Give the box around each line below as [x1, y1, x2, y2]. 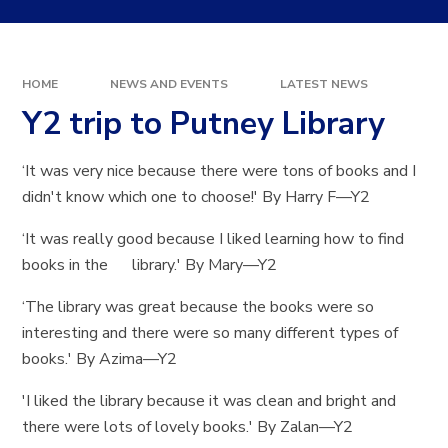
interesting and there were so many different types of [22, 321, 399, 344]
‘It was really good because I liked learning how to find [22, 227, 405, 250]
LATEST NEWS [279, 76, 368, 93]
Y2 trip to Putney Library [22, 101, 386, 145]
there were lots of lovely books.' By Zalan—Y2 [22, 415, 354, 438]
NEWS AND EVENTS [110, 76, 228, 93]
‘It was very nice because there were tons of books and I [22, 159, 417, 182]
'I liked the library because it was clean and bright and [22, 389, 397, 412]
